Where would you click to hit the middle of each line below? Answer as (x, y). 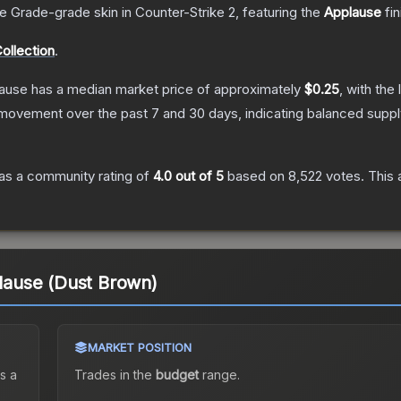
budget (177, 375)
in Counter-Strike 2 (177, 13)
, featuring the (280, 13)
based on (256, 176)
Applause (353, 13)
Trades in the (115, 375)
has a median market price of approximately (166, 90)
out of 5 (198, 176)
